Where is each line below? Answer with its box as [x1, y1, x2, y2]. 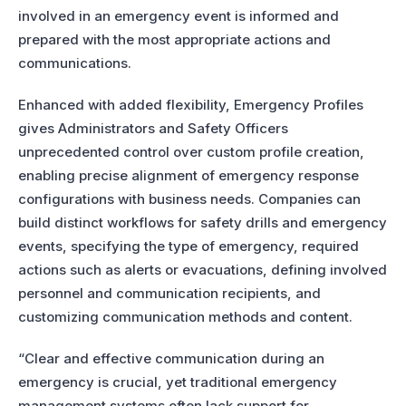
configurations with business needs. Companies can [18, 190, 361, 208]
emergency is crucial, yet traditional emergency [18, 373, 337, 391]
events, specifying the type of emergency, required [18, 237, 359, 256]
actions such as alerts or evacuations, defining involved [18, 261, 387, 279]
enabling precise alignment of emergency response [18, 167, 359, 185]
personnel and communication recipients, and [18, 285, 321, 303]
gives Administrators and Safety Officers [18, 120, 288, 138]
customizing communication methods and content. [18, 308, 353, 326]
